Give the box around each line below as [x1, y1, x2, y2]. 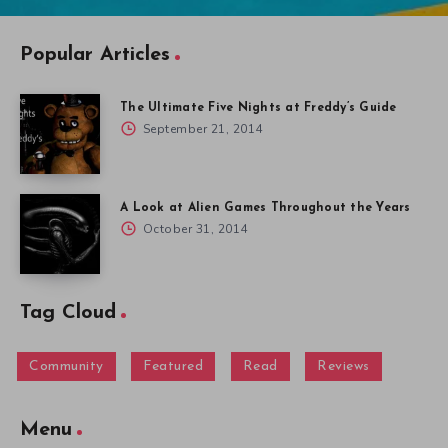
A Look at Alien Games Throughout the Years [120, 201, 411, 214]
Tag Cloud [20, 302, 116, 323]
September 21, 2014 [139, 120, 263, 137]
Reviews [317, 358, 370, 374]
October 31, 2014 [139, 220, 248, 237]
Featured [143, 358, 203, 374]
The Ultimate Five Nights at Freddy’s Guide [120, 101, 397, 114]
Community [29, 358, 104, 374]
